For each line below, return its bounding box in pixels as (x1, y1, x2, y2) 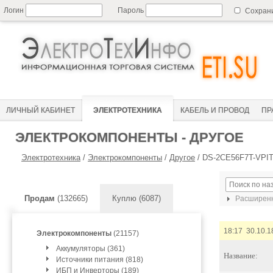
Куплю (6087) (112, 194, 161, 203)
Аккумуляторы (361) (56, 244, 125, 253)
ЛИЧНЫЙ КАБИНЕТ (6, 106, 75, 115)
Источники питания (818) (56, 255, 143, 264)
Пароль (118, 6, 146, 15)
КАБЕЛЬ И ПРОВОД (180, 106, 249, 115)
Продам (24, 194, 55, 203)
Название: (224, 251, 258, 260)
